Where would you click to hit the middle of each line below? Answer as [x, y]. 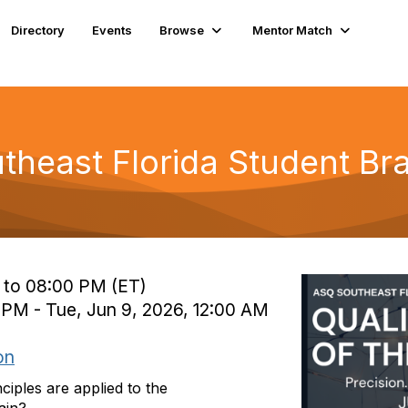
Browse [182, 30]
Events [112, 30]
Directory [38, 30]
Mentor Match [293, 30]
